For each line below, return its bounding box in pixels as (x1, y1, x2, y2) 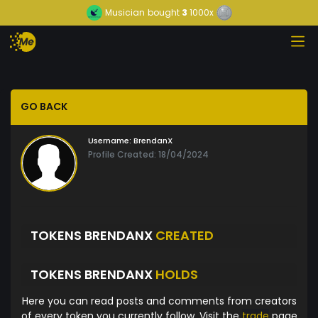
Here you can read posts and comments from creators (21, 294, 297, 309)
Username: (88, 135, 131, 147)
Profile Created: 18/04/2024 (88, 148, 209, 161)
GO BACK (21, 99, 67, 114)
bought (147, 6, 180, 18)
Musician (104, 6, 145, 18)
